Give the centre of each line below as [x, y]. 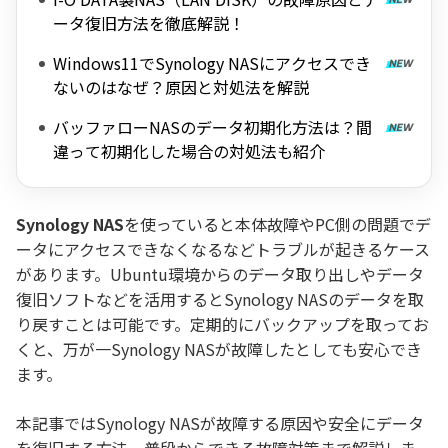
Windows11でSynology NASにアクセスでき [212, 63]
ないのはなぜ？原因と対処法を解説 [181, 87]
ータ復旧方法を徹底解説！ [149, 23]
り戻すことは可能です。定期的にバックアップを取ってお [222, 324]
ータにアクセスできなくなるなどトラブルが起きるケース [223, 249]
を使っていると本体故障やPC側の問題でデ [277, 224]
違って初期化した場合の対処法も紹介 [189, 151]
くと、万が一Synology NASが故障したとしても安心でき [219, 349]
